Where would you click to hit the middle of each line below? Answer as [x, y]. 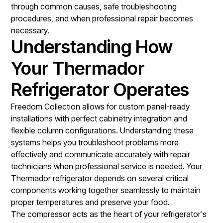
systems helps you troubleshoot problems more [95, 142]
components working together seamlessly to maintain [106, 190]
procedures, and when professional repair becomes [102, 18]
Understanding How [92, 47]
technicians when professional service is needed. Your [107, 166]
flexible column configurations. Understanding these [103, 130]
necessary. [30, 30]
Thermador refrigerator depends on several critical [100, 178]
